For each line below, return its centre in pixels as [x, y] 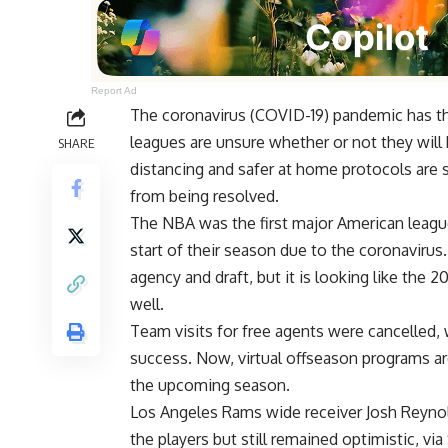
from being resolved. [204, 196]
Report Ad [114, 91]
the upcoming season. [210, 385]
